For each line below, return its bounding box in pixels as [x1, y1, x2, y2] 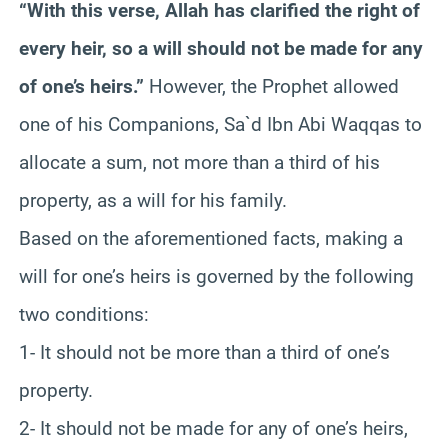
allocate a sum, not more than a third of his [19, 150, 380, 174]
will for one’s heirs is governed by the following [19, 264, 414, 288]
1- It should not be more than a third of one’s [19, 340, 390, 364]
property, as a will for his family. [19, 188, 287, 212]
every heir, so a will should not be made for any [19, 36, 423, 60]
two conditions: [19, 302, 149, 326]
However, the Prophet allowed [144, 74, 399, 98]
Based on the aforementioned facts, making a [19, 226, 403, 250]
